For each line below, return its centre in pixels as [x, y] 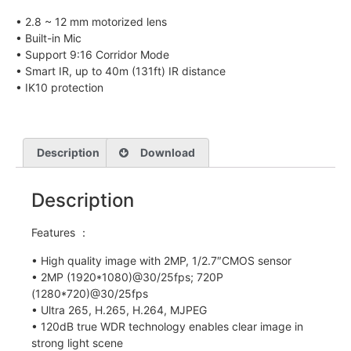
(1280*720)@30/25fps [90, 293]
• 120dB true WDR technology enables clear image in [167, 326]
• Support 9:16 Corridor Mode [92, 54]
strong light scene [77, 342]
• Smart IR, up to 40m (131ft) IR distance [121, 71]
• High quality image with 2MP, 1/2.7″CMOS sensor [161, 260]
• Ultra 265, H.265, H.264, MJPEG [119, 309]
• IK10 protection [60, 87]
